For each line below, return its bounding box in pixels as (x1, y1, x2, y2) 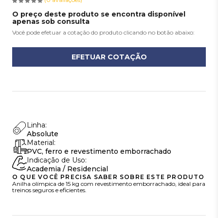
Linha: (27, 121, 47, 129)
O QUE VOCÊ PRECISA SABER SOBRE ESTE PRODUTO (12, 173, 205, 181)
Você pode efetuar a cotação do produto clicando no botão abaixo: (12, 29, 195, 36)
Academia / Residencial (27, 164, 109, 173)
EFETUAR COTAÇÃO (71, 52, 147, 61)
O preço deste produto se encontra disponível (12, 10, 186, 18)
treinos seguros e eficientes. (12, 186, 87, 194)
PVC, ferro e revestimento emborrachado (27, 147, 172, 156)
